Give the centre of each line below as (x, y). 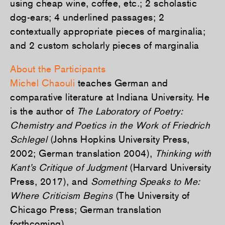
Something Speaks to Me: (146, 181)
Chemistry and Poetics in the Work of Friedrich (110, 125)
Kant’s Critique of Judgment (69, 167)
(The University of (151, 195)
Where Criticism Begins (61, 195)
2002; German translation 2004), (83, 153)
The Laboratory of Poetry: (130, 111)
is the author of (43, 111)
